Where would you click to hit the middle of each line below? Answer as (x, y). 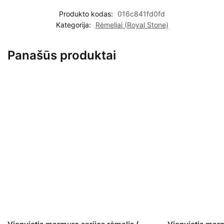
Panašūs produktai (62, 55)
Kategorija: (74, 24)
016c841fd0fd (141, 13)
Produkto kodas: (87, 13)
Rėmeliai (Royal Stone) (132, 24)
